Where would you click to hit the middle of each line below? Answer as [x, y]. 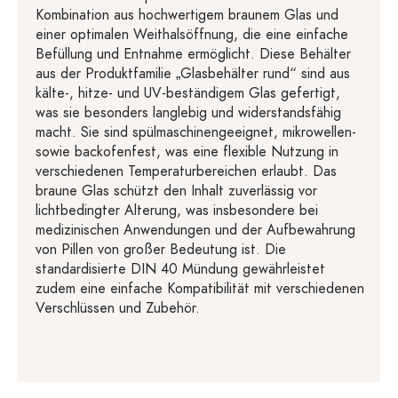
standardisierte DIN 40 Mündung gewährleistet [180, 269]
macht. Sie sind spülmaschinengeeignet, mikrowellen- [196, 132]
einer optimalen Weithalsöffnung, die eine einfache [192, 34]
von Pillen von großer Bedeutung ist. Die [161, 249]
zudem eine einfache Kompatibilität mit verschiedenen [200, 288]
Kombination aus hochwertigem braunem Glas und [187, 15]
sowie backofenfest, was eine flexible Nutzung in [187, 151]
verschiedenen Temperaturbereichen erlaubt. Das [186, 171]
